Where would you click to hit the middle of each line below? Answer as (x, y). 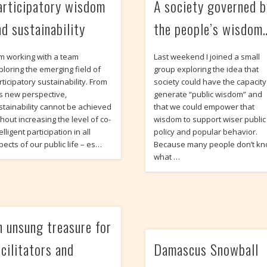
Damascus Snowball (207, 249)
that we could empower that (204, 106)
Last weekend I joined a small (207, 56)
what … (167, 156)
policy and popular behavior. (206, 131)
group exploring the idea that (207, 69)
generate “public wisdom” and (208, 94)
